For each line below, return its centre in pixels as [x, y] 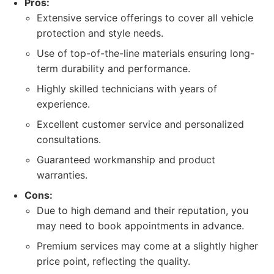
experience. [63, 104]
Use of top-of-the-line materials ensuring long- [146, 53]
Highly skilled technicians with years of [127, 89]
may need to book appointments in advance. [140, 226]
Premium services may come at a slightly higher [147, 246]
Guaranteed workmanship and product [126, 160]
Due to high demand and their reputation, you [143, 210]
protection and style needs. [100, 33]
